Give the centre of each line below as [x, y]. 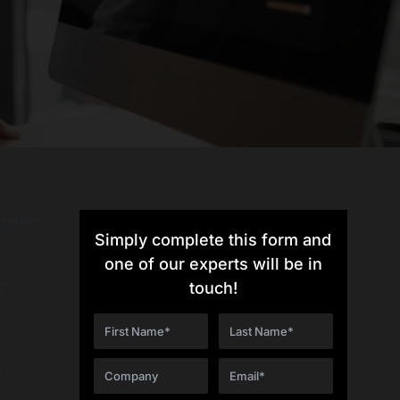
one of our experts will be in [213, 263]
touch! [213, 287]
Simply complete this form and [213, 239]
